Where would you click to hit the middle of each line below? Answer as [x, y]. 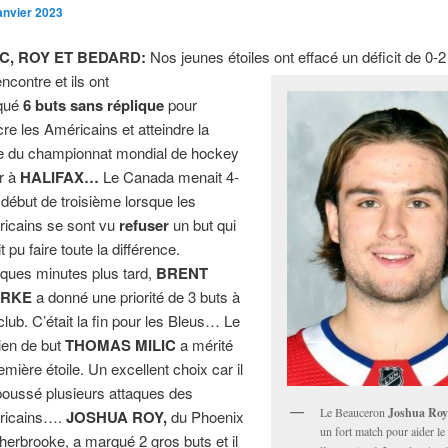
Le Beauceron [354, 411]
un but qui [203, 225]
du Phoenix [206, 417]
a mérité [205, 345]
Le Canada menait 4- [169, 177]
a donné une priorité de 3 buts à [136, 297]
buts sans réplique [100, 105]
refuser [144, 225]
